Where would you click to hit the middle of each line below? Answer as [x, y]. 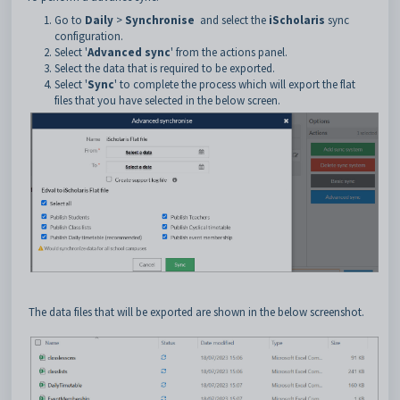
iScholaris [298, 21]
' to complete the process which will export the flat [235, 85]
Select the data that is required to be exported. [165, 69]
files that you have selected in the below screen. [167, 101]
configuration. [89, 37]
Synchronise [162, 21]
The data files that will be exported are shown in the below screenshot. [195, 312]
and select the [234, 21]
